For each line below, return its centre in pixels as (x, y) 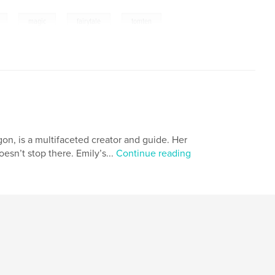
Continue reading (153, 153)
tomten (142, 21)
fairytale (89, 21)
